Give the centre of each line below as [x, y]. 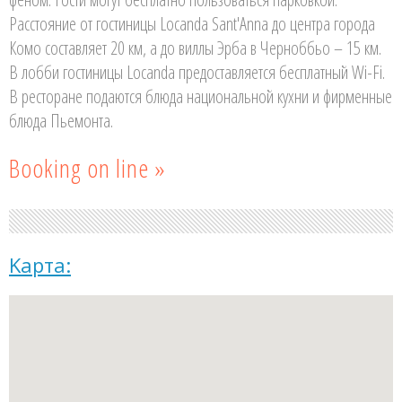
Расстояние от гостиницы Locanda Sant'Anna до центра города [192, 23]
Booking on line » [87, 167]
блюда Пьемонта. [61, 120]
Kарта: [40, 264]
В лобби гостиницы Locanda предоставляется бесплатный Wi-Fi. [197, 72]
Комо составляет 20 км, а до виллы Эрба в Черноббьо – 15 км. [195, 48]
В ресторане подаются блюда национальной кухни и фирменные [201, 96]
